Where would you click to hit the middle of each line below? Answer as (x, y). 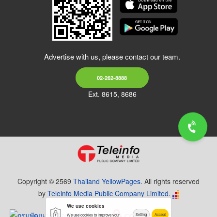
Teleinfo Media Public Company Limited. (109, 194)
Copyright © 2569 (45, 181)
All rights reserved (171, 181)
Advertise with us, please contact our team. (112, 57)
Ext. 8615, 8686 (112, 94)
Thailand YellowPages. (108, 181)
